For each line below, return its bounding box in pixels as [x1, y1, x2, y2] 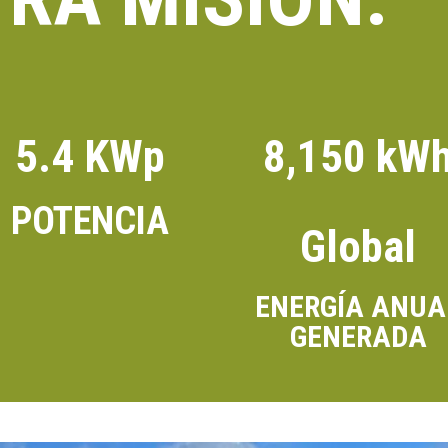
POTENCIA [10, 198, 169, 243]
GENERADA [289, 318, 427, 354]
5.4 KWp [14, 129, 165, 183]
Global [300, 219, 417, 273]
